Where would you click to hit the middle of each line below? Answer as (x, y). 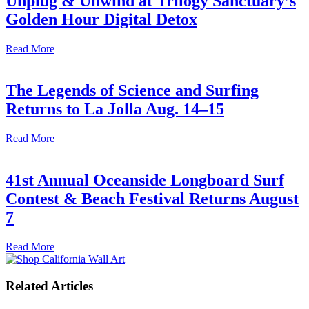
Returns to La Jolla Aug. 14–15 (115, 109)
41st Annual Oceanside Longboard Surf (145, 180)
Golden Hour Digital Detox (101, 20)
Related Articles (49, 286)
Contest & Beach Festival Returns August (152, 198)
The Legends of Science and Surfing (132, 91)
